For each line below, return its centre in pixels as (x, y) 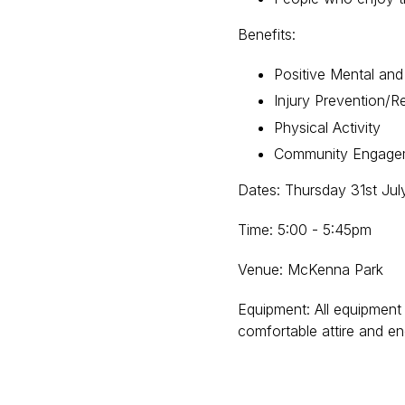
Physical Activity (327, 127)
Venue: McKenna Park (311, 269)
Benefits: (267, 34)
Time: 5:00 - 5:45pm (305, 229)
